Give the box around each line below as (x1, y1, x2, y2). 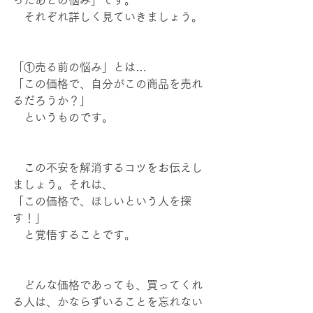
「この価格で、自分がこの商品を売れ (13, 78, 203, 89)
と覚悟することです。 (13, 229, 136, 240)
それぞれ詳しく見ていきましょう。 (13, 11, 203, 22)
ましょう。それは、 (13, 179, 113, 190)
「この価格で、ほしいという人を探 (13, 196, 191, 207)
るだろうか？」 (13, 95, 91, 106)
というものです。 (13, 112, 113, 123)
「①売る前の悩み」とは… (13, 61, 147, 73)
